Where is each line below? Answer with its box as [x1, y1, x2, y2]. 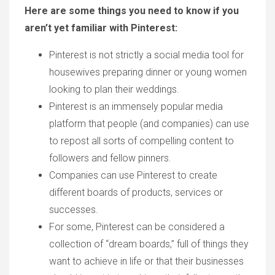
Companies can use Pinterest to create [49, 169, 217, 181]
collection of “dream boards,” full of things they [49, 238, 249, 250]
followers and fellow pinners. [49, 152, 171, 164]
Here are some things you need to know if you [25, 5, 239, 17]
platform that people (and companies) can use [49, 118, 249, 130]
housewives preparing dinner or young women [49, 66, 247, 78]
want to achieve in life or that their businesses [49, 255, 244, 267]
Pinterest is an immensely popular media [49, 101, 223, 112]
